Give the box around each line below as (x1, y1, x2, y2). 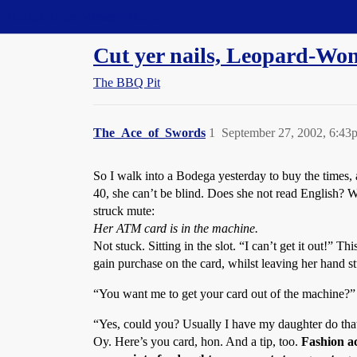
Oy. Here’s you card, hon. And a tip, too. (93, 335, 301, 348)
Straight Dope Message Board (8, 10, 159, 23)
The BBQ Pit (93, 76, 160, 89)
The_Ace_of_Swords (93, 126, 206, 139)
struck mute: (93, 204, 155, 218)
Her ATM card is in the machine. (93, 222, 258, 235)
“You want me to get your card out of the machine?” (93, 287, 355, 300)
